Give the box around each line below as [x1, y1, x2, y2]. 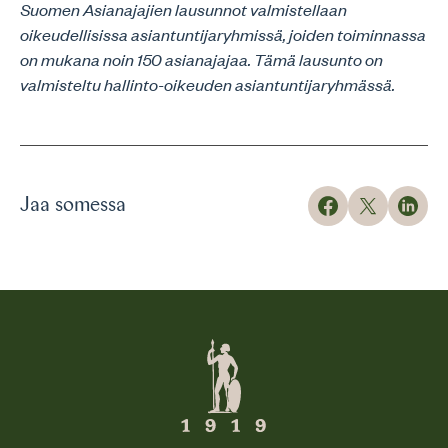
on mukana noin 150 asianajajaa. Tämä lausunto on [20, 48, 383, 70]
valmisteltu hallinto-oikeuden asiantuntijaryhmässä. [20, 73, 395, 95]
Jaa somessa [20, 196, 126, 216]
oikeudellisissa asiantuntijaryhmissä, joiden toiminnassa [20, 23, 426, 45]
